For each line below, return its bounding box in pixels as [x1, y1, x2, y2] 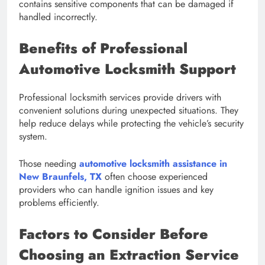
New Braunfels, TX [19, 169, 102, 183]
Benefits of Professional [19, 37, 188, 59]
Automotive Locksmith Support [19, 58, 236, 79]
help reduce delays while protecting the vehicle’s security [19, 116, 244, 130]
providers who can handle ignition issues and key [19, 182, 214, 196]
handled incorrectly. [19, 9, 98, 24]
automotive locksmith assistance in [79, 156, 227, 170]
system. [19, 129, 47, 143]
